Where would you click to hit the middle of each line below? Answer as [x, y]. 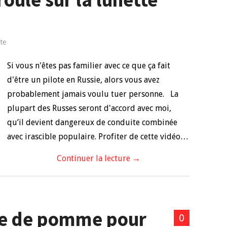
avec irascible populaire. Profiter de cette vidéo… [98, 137]
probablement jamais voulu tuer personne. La [93, 94]
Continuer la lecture [94, 158]
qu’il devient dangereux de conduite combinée [92, 122]
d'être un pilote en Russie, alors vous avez [83, 80]
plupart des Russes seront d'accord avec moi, [89, 108]
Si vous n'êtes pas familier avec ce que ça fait [89, 66]
